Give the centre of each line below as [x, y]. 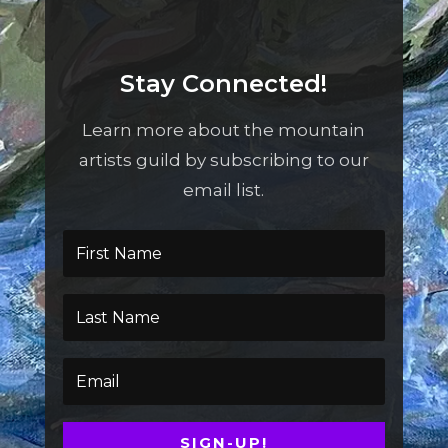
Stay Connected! [224, 84]
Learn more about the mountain [224, 130]
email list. [224, 190]
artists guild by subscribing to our [223, 160]
